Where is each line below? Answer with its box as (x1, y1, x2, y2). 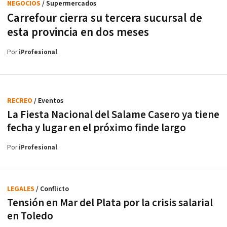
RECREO (7, 96, 34, 105)
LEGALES (7, 184, 36, 194)
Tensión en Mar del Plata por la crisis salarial (7, 196, 213, 210)
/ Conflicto (36, 184, 69, 194)
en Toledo (7, 209, 53, 223)
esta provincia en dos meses (7, 24, 149, 40)
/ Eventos (34, 96, 63, 105)
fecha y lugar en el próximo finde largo (7, 121, 186, 135)
